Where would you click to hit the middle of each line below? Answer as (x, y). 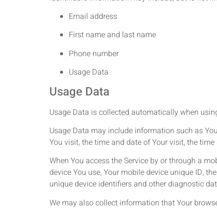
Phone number (94, 54)
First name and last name (112, 35)
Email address (93, 17)
